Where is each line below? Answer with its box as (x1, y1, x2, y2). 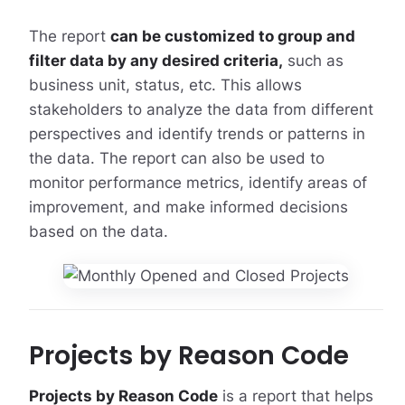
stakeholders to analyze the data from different (28, 99, 373, 118)
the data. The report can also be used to (28, 148, 325, 167)
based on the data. (28, 221, 168, 240)
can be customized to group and (109, 26, 355, 45)
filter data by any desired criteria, (28, 51, 283, 70)
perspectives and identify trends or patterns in (28, 124, 365, 143)
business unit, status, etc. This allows (28, 75, 302, 94)
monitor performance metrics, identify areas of (28, 173, 367, 192)
